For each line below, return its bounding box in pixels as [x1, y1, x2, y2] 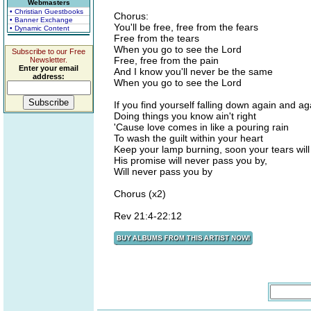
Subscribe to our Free [12, 47, 85, 56]
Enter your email [19, 64, 78, 72]
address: [33, 72, 65, 81]
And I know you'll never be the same [114, 66, 273, 77]
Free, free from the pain [114, 55, 219, 66]
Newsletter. [30, 56, 67, 64]
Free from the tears [114, 33, 199, 44]
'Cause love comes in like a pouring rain [114, 121, 289, 133]
